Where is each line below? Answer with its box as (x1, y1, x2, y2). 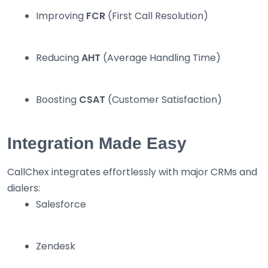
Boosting (36, 93, 79, 107)
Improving (36, 9, 86, 23)
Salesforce (36, 197, 86, 212)
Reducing (36, 51, 81, 65)
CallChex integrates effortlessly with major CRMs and (7, 165, 257, 179)
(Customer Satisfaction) (105, 93, 222, 107)
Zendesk (36, 239, 75, 254)
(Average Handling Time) (100, 51, 221, 65)
